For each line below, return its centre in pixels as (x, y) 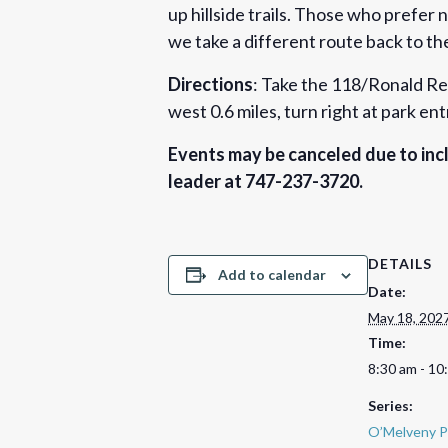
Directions (210, 83)
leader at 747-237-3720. (265, 180)
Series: (390, 405)
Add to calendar (271, 274)
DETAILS (400, 263)
